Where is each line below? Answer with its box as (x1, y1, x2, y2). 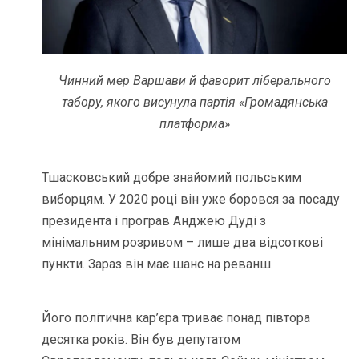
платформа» (159, 116, 230, 132)
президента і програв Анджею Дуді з (42, 213, 267, 229)
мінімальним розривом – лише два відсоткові (42, 235, 324, 251)
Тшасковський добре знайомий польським (42, 170, 302, 186)
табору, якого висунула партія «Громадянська (61, 95, 328, 111)
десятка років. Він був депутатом (42, 332, 241, 348)
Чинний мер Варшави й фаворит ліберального (58, 73, 331, 89)
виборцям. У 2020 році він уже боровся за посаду (42, 192, 341, 208)
